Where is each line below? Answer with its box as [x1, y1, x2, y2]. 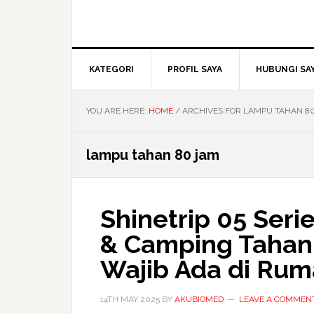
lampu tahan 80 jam [86, 146, 219, 163]
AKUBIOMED [175, 294, 224, 304]
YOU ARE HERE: [86, 106, 149, 116]
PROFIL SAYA [168, 64, 222, 74]
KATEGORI [89, 64, 134, 74]
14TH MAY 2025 [100, 294, 160, 304]
